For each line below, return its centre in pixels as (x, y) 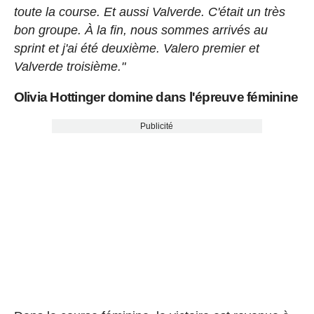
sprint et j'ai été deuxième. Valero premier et (136, 48)
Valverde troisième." (69, 66)
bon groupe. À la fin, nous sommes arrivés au (141, 30)
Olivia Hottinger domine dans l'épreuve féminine (156, 97)
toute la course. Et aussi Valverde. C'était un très (149, 12)
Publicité (157, 126)
